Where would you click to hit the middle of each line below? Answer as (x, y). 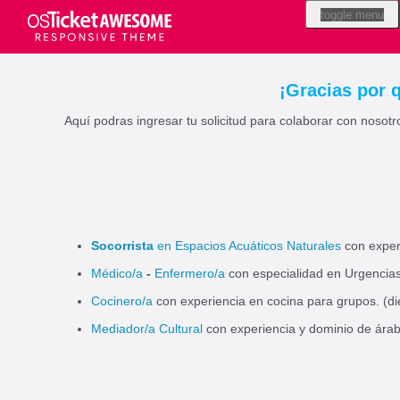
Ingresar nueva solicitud (180, 12)
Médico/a (119, 273)
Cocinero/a (122, 301)
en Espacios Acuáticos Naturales (249, 246)
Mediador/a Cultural (147, 329)
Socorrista (122, 246)
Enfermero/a (190, 273)
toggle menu (352, 15)
